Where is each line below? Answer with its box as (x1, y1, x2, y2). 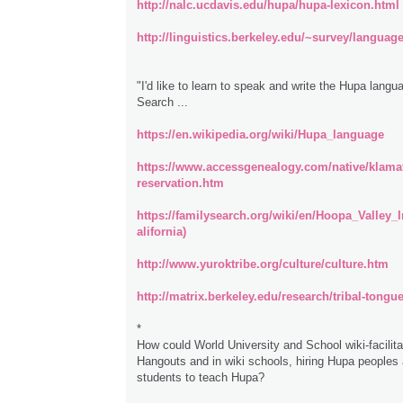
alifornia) (137, 225, 186, 239)
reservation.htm (137, 176, 224, 191)
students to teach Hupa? (137, 371, 264, 385)
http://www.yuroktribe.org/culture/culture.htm (137, 257, 389, 272)
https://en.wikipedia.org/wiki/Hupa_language (137, 128, 384, 142)
